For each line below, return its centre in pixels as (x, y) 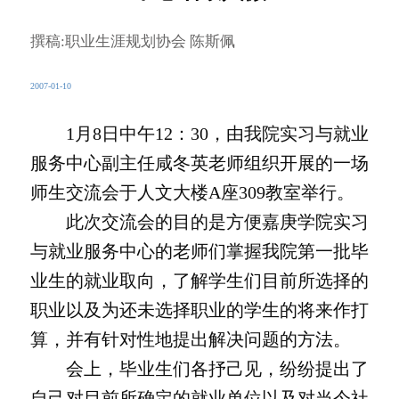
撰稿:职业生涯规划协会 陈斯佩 (140, 42)
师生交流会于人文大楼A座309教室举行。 (192, 193)
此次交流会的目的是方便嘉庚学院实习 (199, 223)
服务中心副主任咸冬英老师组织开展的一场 (199, 164)
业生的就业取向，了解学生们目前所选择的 (199, 281)
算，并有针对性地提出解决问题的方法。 (190, 340)
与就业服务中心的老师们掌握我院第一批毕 (199, 252)
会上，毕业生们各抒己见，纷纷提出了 (199, 370)
